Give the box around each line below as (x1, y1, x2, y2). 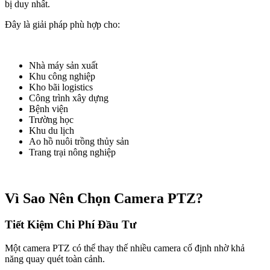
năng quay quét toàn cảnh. (5, 254, 105, 265)
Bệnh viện (29, 103, 68, 114)
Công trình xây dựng (29, 92, 108, 103)
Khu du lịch (29, 125, 74, 136)
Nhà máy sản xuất (29, 60, 98, 71)
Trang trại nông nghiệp (29, 146, 116, 157)
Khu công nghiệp (29, 71, 95, 81)
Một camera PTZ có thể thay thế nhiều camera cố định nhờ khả (5, 243, 245, 254)
